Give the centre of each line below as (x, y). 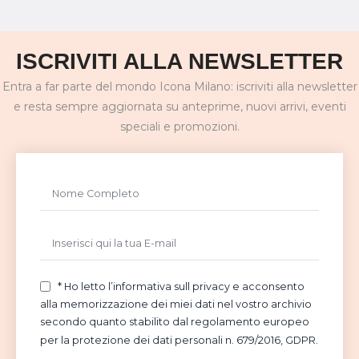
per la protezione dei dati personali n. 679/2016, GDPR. (179, 340)
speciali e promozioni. (179, 127)
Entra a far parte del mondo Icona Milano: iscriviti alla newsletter (179, 87)
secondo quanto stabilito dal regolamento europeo (175, 322)
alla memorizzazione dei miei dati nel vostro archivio (176, 304)
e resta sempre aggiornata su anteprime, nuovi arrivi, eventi (179, 107)
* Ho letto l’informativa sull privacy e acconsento (181, 286)
